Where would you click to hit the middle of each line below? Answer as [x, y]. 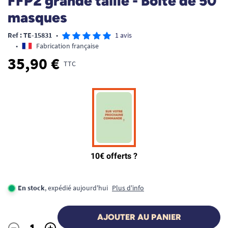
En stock [31, 188]
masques [37, 17]
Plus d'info [128, 188]
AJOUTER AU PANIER [139, 217]
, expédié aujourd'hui [76, 188]
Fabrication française [67, 46]
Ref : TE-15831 [30, 35]
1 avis [123, 35]
